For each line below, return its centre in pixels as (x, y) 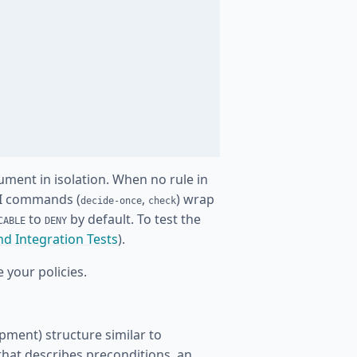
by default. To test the (134, 219)
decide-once (111, 201)
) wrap (195, 199)
